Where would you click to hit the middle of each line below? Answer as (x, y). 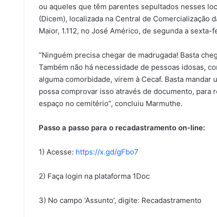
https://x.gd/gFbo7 (107, 152)
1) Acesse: (57, 152)
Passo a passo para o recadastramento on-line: (122, 127)
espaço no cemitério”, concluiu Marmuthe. (110, 103)
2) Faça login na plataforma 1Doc (94, 176)
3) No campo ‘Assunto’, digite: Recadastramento (120, 200)
